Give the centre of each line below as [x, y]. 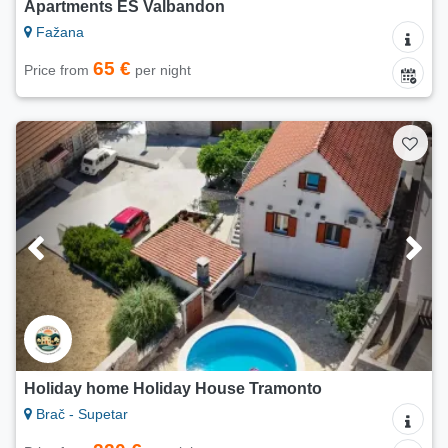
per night [161, 70]
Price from [58, 70]
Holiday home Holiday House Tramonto [173, 389]
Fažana [58, 32]
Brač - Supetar [80, 414]
